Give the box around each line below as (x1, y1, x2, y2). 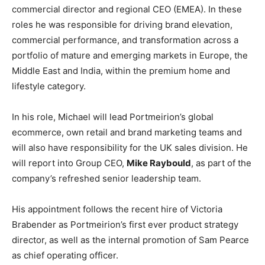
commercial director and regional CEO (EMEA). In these (12, 4, 242, 15)
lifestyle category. (12, 80, 86, 92)
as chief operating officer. (12, 250, 118, 261)
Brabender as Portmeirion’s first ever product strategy (12, 219, 238, 230)
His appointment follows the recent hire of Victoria (12, 203, 222, 215)
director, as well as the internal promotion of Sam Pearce (12, 234, 249, 245)
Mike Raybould (127, 157, 191, 169)
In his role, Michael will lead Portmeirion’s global (12, 111, 214, 122)
